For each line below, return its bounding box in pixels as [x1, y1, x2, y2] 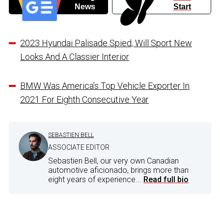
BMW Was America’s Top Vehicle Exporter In [20, 81, 190, 91]
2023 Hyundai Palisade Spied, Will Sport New [20, 38, 192, 49]
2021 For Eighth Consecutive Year [20, 94, 149, 105]
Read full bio [143, 175, 189, 185]
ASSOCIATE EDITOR [48, 143, 110, 152]
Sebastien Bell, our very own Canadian [48, 156, 179, 166]
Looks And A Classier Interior [20, 52, 129, 62]
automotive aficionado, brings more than [48, 165, 189, 175]
